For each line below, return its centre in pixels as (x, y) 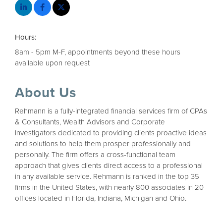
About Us (46, 93)
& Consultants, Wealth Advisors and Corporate (90, 122)
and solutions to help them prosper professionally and (103, 144)
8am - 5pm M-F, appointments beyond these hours (98, 52)
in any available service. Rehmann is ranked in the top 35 (107, 177)
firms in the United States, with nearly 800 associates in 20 (109, 188)
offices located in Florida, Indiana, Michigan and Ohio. (101, 198)
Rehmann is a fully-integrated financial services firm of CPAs (111, 111)
